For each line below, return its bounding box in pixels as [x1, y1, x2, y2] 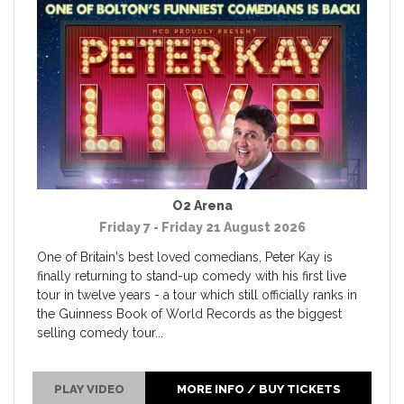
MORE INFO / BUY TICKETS [176, 381, 341, 396]
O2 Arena [171, 197, 233, 213]
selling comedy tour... [37, 325, 163, 340]
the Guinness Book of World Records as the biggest [37, 306, 342, 321]
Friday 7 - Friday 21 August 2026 [98, 219, 306, 234]
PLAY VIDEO [53, 381, 124, 396]
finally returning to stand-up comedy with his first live [37, 268, 346, 283]
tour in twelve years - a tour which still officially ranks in [37, 287, 357, 302]
